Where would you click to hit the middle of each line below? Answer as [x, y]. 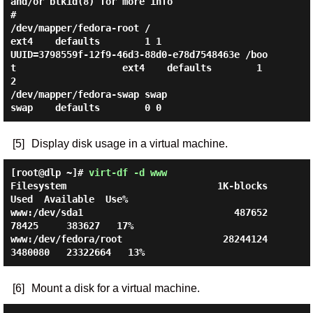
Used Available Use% [69, 199]
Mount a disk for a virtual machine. [115, 288]
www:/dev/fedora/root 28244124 [139, 239]
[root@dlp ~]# [49, 173]
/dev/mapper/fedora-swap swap [88, 94]
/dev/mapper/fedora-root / [80, 28]
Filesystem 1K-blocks [139, 186]
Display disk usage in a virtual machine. [129, 144]
